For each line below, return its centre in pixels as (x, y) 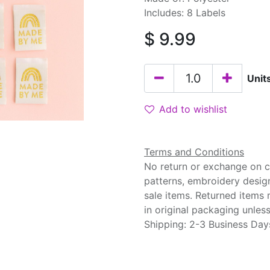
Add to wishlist (193, 109)
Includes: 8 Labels (185, 13)
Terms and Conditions (194, 152)
